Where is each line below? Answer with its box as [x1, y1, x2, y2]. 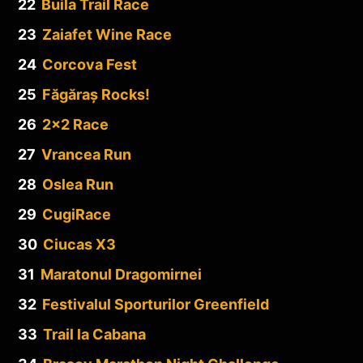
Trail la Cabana [43, 325, 146, 343]
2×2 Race [42, 115, 109, 133]
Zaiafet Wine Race [42, 25, 172, 43]
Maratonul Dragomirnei [41, 265, 202, 283]
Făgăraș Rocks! [42, 85, 150, 103]
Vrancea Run [41, 145, 131, 163]
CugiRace [42, 205, 111, 223]
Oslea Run [42, 175, 113, 193]
